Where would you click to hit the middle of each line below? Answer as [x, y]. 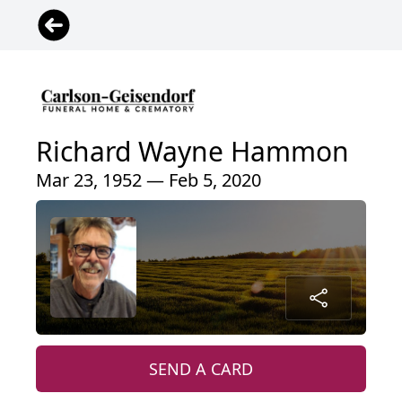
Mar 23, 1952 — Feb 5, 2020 [149, 180]
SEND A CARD [201, 369]
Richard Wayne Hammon [192, 152]
